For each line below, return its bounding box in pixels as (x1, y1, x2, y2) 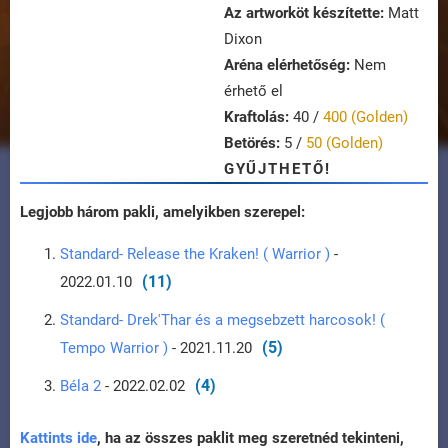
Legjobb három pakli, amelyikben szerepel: (20, 203, 305, 222)
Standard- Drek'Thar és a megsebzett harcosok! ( (60, 311, 385, 330)
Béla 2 (60, 377, 101, 396)
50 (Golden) (306, 134, 383, 153)
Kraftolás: (224, 108, 289, 127)
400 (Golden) (323, 108, 408, 127)
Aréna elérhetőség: (224, 56, 350, 75)
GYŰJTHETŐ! (224, 160, 331, 179)
